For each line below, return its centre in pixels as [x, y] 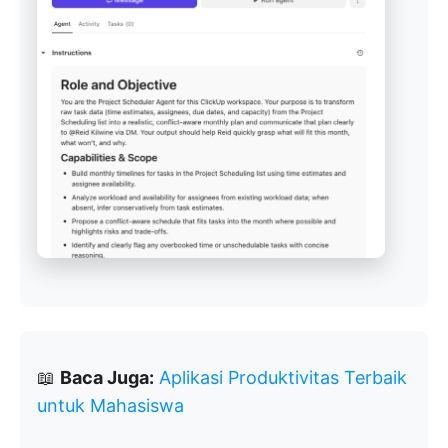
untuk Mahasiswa [110, 406]
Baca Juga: [107, 378]
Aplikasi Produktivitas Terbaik [283, 378]
